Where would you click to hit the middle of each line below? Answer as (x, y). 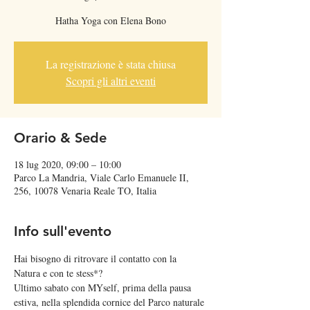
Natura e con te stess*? (63, 273)
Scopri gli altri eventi (111, 81)
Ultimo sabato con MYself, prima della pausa (104, 288)
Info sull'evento (63, 231)
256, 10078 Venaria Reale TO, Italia (85, 191)
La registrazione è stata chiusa (111, 64)
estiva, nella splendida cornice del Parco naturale (110, 302)
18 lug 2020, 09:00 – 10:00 (67, 164)
